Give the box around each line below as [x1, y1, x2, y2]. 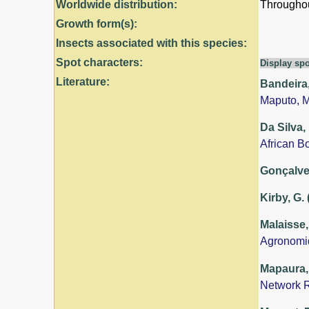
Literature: [56, 75, 110, 88]
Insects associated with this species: [56, 37, 247, 49]
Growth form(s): [56, 17, 137, 30]
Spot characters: [56, 56, 143, 68]
